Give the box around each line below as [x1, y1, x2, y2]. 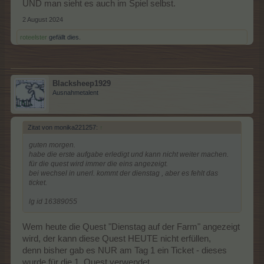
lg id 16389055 [29, 197, 77, 206]
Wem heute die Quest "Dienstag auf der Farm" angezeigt [22, 222, 240, 232]
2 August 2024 [22, 15, 63, 23]
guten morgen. [29, 140, 75, 149]
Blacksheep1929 [52, 78, 111, 88]
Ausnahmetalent [52, 88, 98, 96]
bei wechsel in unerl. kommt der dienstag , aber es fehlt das [29, 169, 218, 177]
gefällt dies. [47, 33, 81, 41]
